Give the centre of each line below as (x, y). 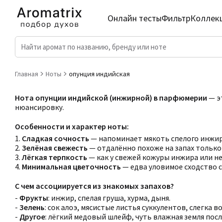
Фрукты (34, 198)
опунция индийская (99, 74)
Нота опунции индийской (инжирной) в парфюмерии (111, 98)
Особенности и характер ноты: (72, 126)
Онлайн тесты (135, 18)
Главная (27, 74)
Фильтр (176, 18)
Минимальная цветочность (71, 166)
